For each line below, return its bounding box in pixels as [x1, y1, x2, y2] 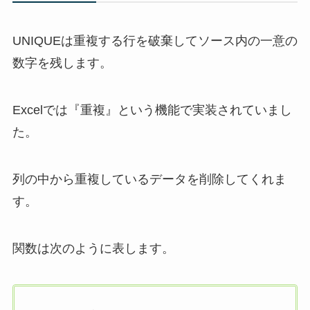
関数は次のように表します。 [12, 241, 174, 255]
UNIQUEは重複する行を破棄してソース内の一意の [12, 34, 298, 48]
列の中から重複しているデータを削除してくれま [12, 172, 286, 187]
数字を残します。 [12, 56, 112, 71]
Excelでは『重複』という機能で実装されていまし [12, 103, 292, 118]
